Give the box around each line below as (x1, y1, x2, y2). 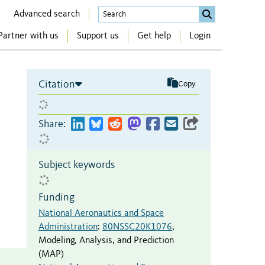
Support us (77, 31, 119, 41)
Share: (38, 118, 66, 130)
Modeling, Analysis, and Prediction (38, 235, 174, 245)
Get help (137, 31, 171, 41)
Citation (38, 79, 75, 90)
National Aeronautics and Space (38, 208, 164, 218)
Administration (38, 222, 98, 232)
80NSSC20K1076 (102, 222, 172, 232)
